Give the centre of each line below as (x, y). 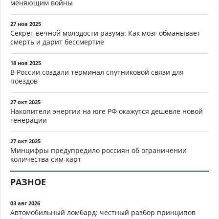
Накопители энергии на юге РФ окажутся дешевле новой (107, 111)
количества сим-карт (46, 159)
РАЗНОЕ (28, 182)
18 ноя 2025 (26, 63)
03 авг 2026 (25, 203)
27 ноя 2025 (26, 24)
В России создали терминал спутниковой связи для (97, 72)
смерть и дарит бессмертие (57, 42)
